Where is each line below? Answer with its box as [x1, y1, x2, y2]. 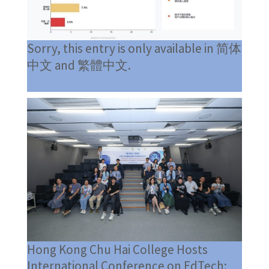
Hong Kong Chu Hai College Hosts [26, 241, 208, 258]
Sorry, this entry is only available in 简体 [26, 40, 241, 57]
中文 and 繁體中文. [26, 57, 131, 74]
